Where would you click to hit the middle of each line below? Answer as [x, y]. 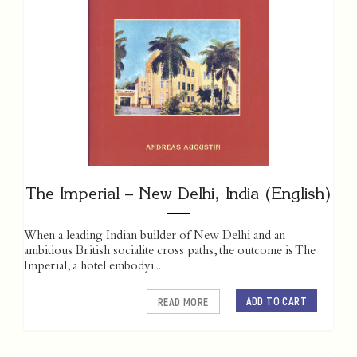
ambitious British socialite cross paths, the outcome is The [170, 252]
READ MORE [183, 302]
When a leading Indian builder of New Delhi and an [155, 237]
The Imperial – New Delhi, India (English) [178, 194]
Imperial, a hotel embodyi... [92, 267]
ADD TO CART [276, 301]
